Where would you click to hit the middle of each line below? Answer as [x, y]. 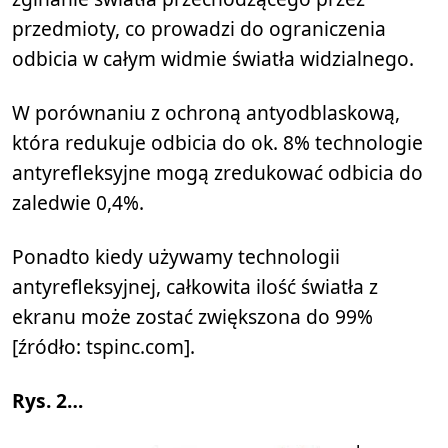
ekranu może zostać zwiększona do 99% [192, 317]
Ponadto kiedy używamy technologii [176, 257]
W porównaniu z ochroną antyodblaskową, [206, 113]
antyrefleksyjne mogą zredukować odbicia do [217, 173]
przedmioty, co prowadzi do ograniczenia [199, 29]
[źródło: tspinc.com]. [103, 347]
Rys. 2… [47, 401]
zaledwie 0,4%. [78, 203]
